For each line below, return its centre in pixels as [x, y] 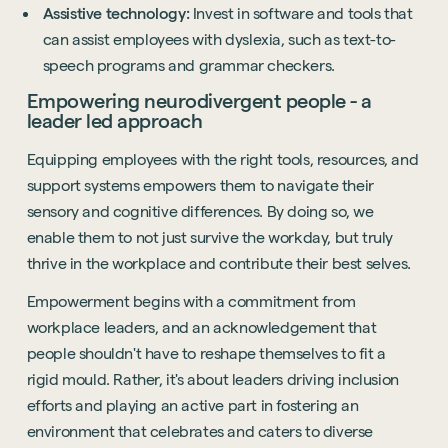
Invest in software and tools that [302, 13]
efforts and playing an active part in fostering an [192, 405]
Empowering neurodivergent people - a [199, 100]
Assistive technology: [117, 13]
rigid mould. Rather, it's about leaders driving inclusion [212, 379]
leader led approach [114, 120]
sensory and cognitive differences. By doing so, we [200, 211]
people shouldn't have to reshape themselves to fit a [206, 353]
